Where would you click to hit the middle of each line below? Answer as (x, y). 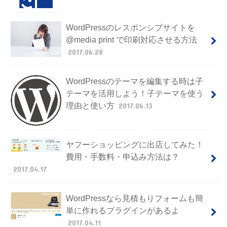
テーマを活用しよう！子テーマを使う (135, 93)
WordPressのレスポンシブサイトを (130, 27)
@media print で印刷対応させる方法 (131, 39)
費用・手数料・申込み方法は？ (122, 157)
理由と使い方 (91, 105)
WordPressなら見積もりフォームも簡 (134, 198)
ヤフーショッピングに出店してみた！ (135, 145)
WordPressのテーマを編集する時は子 (134, 81)
